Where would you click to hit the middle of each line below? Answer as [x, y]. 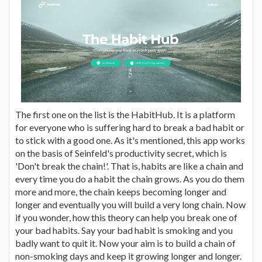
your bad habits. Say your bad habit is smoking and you [124, 230]
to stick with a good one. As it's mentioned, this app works [130, 140]
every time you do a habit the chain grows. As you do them [130, 179]
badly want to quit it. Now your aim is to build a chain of [125, 243]
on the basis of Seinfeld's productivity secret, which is [121, 153]
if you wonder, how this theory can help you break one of [126, 217]
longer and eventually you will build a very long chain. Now [130, 204]
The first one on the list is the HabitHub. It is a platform [125, 114]
